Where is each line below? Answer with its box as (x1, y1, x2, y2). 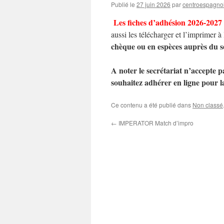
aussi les (111, 29, 139, 39)
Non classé (192, 100, 223, 109)
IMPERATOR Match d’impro (117, 118, 193, 127)
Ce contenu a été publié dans (111, 100, 192, 109)
